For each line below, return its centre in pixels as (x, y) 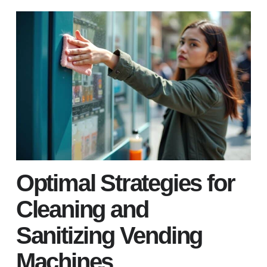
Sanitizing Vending (109, 235)
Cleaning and (82, 209)
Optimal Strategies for (125, 183)
